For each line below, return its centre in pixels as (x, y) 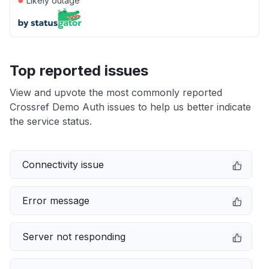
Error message (56, 201)
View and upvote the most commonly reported (116, 92)
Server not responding (74, 237)
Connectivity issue (63, 165)
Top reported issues (79, 71)
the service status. (51, 121)
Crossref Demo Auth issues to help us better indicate (130, 107)
